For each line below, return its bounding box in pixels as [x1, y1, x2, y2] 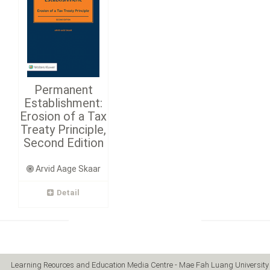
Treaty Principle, [20, 122, 107, 137]
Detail [57, 187, 80, 197]
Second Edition [23, 135, 104, 150]
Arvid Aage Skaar [33, 163, 101, 174]
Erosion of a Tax [20, 108, 107, 124]
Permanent [34, 82, 93, 97]
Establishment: [24, 95, 103, 110]
